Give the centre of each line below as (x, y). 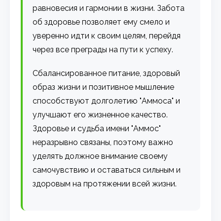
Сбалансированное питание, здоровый (107, 73)
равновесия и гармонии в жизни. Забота (109, 8)
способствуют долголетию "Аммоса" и (107, 101)
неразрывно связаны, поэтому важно (103, 142)
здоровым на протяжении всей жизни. (105, 184)
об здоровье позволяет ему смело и (101, 22)
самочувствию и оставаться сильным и (107, 170)
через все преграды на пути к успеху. (103, 49)
